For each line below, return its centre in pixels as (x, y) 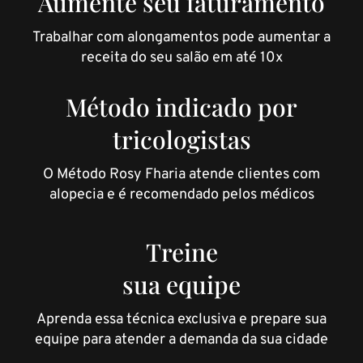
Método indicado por (181, 107)
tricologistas (181, 139)
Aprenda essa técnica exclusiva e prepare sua (181, 319)
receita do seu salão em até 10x (181, 58)
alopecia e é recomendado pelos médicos (181, 194)
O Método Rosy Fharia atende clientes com (181, 174)
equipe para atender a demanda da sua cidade (181, 340)
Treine (181, 252)
